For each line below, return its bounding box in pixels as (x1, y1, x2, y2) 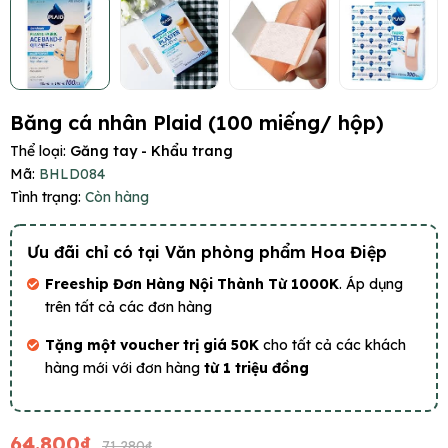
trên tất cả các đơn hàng (45, 298, 212, 317)
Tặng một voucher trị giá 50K (45, 336, 263, 355)
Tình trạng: (10, 188, 81, 207)
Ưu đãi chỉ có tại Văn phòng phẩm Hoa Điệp (27, 242, 387, 263)
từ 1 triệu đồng (204, 359, 309, 378)
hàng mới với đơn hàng (45, 359, 204, 378)
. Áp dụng (339, 275, 403, 294)
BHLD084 (39, 165, 105, 184)
